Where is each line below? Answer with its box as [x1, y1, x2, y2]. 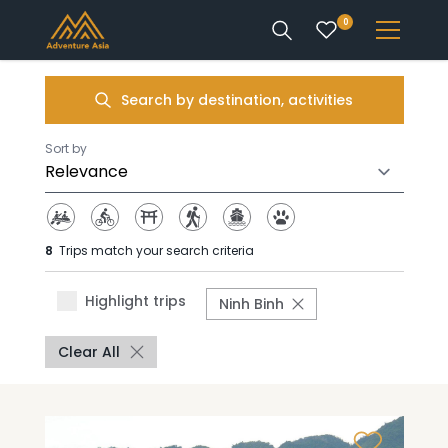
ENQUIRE [196, 265, 252, 285]
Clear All [57, 342, 120, 362]
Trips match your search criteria [55, 242, 254, 259]
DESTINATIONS [182, 123, 266, 140]
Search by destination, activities [121, 90, 353, 110]
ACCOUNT [194, 313, 254, 330]
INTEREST [197, 75, 251, 92]
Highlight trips [84, 291, 186, 311]
